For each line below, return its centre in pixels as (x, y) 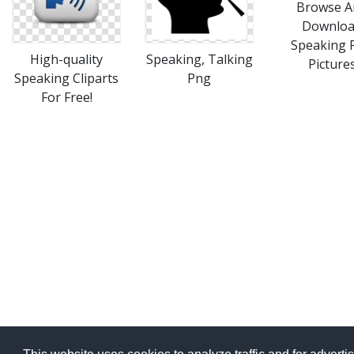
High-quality (66, 59)
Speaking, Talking (199, 59)
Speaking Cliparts (66, 78)
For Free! (66, 97)
